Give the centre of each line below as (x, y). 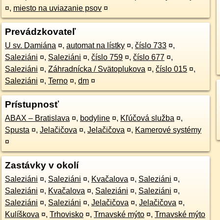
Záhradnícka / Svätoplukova (96, 69)
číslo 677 (149, 57)
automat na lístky (95, 45)
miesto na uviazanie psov (57, 8)
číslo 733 (151, 45)
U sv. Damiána (30, 45)
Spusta (17, 130)
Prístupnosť (32, 104)
